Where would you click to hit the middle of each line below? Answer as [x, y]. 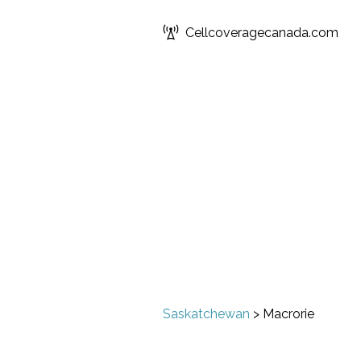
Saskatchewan [206, 314]
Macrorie [288, 314]
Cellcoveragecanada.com [262, 32]
